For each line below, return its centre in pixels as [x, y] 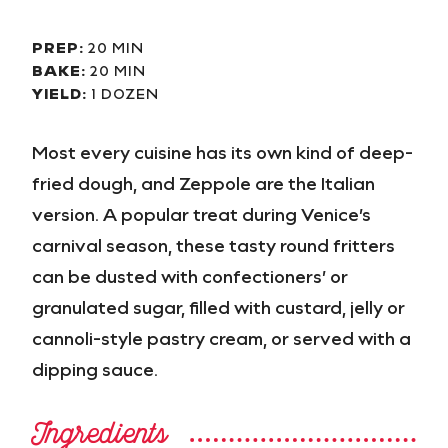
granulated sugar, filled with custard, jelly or [218, 306]
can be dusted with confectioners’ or [190, 275]
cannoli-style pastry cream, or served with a [221, 337]
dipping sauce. [95, 368]
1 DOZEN [123, 93]
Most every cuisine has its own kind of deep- [222, 151]
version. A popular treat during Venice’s [201, 213]
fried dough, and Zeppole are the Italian [203, 182]
